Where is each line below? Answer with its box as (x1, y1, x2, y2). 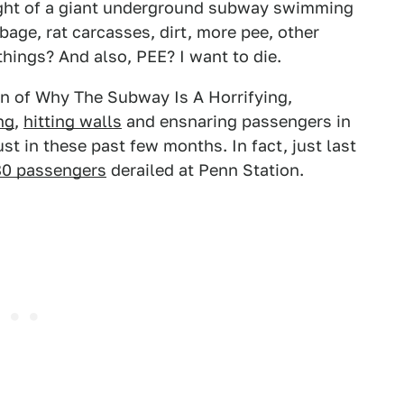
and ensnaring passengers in (122, 112, 351, 131)
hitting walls (23, 112, 122, 131)
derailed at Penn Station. (106, 161, 304, 179)
